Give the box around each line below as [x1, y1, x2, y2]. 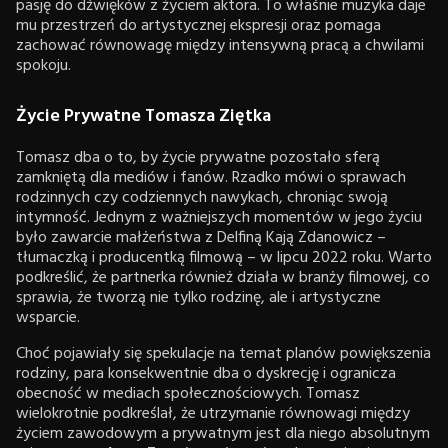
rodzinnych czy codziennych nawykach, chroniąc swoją [16, 184, 388, 211]
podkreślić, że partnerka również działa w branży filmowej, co [16, 264, 430, 291]
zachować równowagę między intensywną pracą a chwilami [16, 32, 424, 59]
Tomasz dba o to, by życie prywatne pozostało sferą [16, 144, 380, 171]
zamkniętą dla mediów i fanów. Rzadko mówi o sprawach [16, 164, 406, 191]
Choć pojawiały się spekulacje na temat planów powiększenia [16, 340, 431, 367]
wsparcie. [16, 304, 80, 331]
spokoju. [16, 52, 71, 79]
